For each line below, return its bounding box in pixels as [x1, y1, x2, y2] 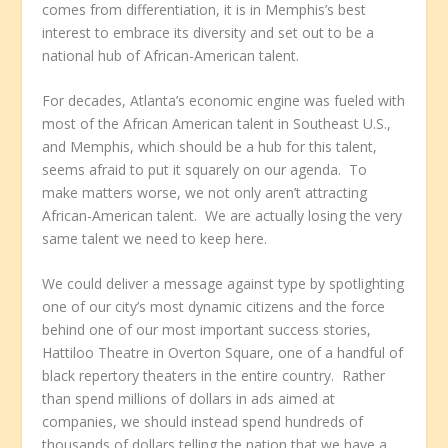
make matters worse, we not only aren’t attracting [42, 182, 368, 202]
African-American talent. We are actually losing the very [42, 205, 403, 225]
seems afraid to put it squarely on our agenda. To [42, 159, 368, 179]
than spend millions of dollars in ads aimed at [42, 389, 336, 409]
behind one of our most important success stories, [42, 320, 372, 340]
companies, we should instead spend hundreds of [42, 412, 364, 432]
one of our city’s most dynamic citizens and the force [42, 297, 386, 317]
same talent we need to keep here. [42, 228, 268, 248]
